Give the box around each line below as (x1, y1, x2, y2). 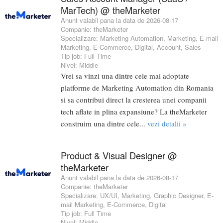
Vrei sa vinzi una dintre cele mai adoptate (61, 71, 189, 81)
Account (157, 42, 181, 52)
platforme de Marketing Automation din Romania (61, 83, 214, 93)
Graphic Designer (154, 191, 203, 201)
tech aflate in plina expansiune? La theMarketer (61, 107, 207, 117)
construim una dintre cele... (61, 118, 147, 129)
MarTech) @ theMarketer (61, 3, 160, 17)
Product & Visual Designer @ (61, 149, 177, 162)
